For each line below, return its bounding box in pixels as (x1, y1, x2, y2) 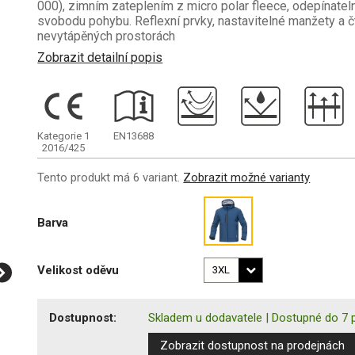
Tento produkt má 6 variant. (37, 170, 184, 185)
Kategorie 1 (37, 129, 90, 142)
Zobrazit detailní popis (37, 49, 163, 65)
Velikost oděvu (37, 262, 120, 277)
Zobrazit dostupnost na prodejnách (160, 338, 345, 353)
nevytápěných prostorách (37, 29, 176, 44)
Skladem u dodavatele (148, 310, 263, 325)
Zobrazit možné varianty (183, 170, 311, 185)
